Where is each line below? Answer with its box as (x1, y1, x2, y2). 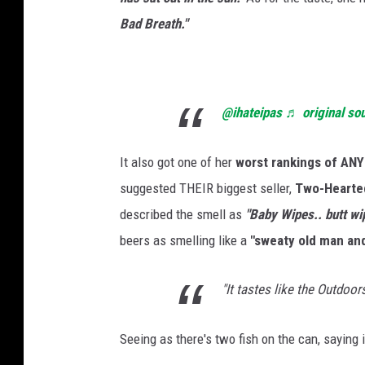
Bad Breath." (120, 15, 187, 32)
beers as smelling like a (120, 231, 250, 248)
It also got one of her (120, 153, 235, 170)
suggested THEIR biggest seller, (120, 179, 295, 196)
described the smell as (120, 205, 245, 222)
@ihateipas (222, 103, 282, 121)
